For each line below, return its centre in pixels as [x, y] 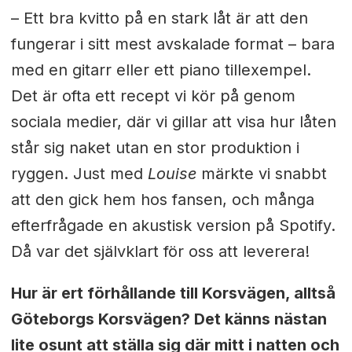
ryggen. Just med [79, 173]
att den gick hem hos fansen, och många [162, 199]
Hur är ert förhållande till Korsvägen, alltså [173, 293]
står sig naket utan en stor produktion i [155, 147]
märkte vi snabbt [261, 173]
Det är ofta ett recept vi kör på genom [153, 95]
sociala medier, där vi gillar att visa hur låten [173, 121]
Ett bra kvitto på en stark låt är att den [165, 18]
